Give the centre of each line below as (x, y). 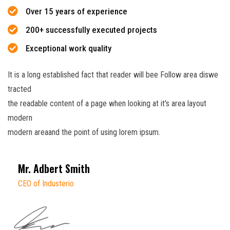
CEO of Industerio (46, 183)
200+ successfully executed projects (91, 30)
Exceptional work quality (69, 48)
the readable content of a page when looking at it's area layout (107, 103)
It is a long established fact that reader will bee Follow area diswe (113, 74)
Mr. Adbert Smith (54, 168)
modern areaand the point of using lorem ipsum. (84, 132)
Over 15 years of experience (76, 11)
